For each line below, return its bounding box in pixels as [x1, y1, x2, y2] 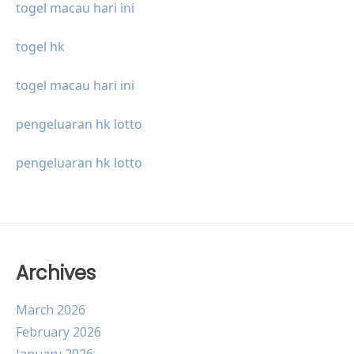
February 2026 [16, 323, 101, 341]
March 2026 [16, 301, 85, 319]
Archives [16, 260, 96, 287]
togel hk [16, 38, 65, 56]
